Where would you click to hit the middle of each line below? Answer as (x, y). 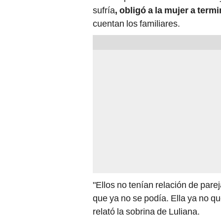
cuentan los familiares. (136, 23)
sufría (104, 10)
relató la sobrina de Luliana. (146, 211)
